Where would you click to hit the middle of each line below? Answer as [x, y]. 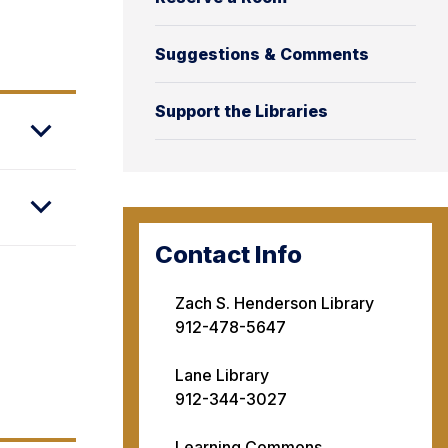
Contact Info [228, 254]
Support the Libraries [241, 111]
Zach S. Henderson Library [274, 302]
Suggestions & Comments [262, 54]
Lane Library [222, 374]
